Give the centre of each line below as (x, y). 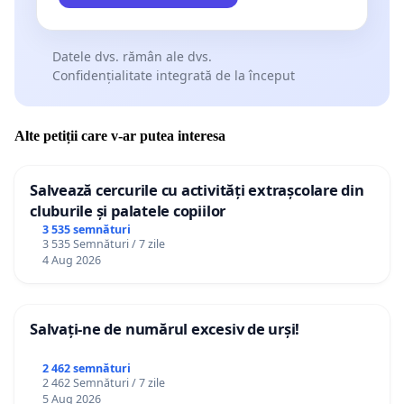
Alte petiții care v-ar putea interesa (120, 136)
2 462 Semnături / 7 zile (103, 383)
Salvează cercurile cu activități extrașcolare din (197, 190)
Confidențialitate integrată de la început (173, 75)
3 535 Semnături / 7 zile (103, 244)
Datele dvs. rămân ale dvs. (132, 56)
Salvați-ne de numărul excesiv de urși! (165, 329)
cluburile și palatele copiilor (128, 211)
